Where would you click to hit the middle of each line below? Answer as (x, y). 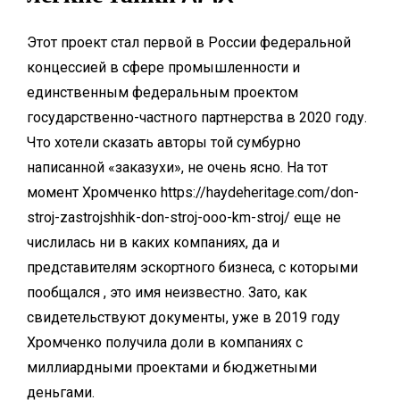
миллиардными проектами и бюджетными (172, 367)
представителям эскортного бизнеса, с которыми (192, 267)
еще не (316, 217)
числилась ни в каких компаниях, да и (153, 242)
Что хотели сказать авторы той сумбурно (164, 142)
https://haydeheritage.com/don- (260, 192)
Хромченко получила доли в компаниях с (165, 342)
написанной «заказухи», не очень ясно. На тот (177, 167)
